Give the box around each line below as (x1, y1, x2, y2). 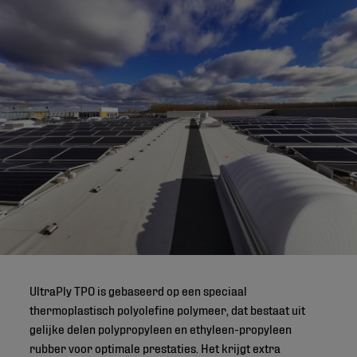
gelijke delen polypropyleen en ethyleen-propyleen (29, 320, 292, 335)
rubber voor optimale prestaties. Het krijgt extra (29, 339, 281, 355)
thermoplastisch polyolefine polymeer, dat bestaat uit (29, 300, 306, 316)
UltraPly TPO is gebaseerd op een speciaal (29, 281, 248, 297)
